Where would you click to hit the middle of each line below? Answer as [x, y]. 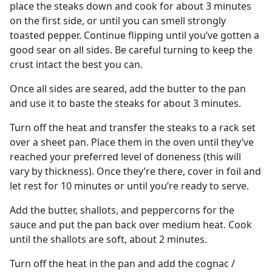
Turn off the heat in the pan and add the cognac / [122, 263]
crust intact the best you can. [76, 64]
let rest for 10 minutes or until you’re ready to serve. [129, 186]
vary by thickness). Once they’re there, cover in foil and [135, 171]
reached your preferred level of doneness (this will [125, 157]
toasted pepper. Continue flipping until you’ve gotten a [134, 35]
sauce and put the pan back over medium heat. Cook [131, 225]
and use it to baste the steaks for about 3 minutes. [125, 103]
